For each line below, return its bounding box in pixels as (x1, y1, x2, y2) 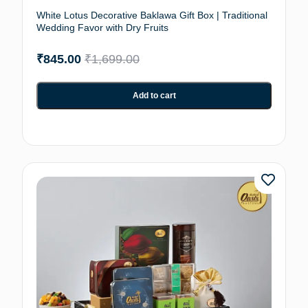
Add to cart (132, 91, 176, 100)
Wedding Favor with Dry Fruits (36, 22, 168, 33)
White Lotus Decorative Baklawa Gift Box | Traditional (36, 10, 267, 21)
